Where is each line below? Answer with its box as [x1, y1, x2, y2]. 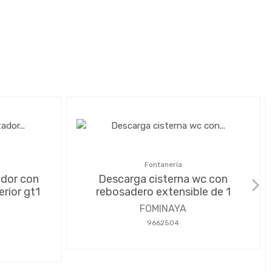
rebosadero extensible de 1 [95, 185, 231, 199]
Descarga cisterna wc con [98, 172, 228, 186]
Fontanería [144, 160, 182, 169]
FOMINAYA [140, 202, 187, 214]
